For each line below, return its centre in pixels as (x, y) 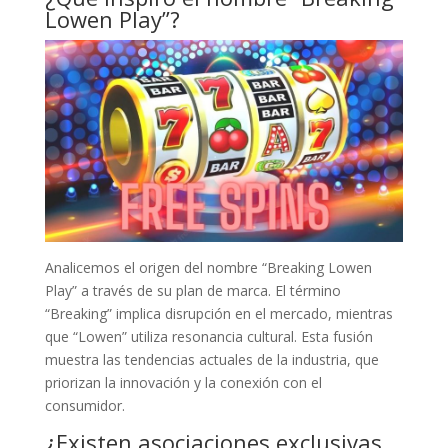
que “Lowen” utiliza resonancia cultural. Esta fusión (208, 336)
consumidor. (84, 405)
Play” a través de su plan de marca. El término (192, 290)
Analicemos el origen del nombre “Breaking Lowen (208, 267)
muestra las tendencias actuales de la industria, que (211, 359)
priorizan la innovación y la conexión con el (183, 382)
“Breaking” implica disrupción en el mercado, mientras (218, 313)
